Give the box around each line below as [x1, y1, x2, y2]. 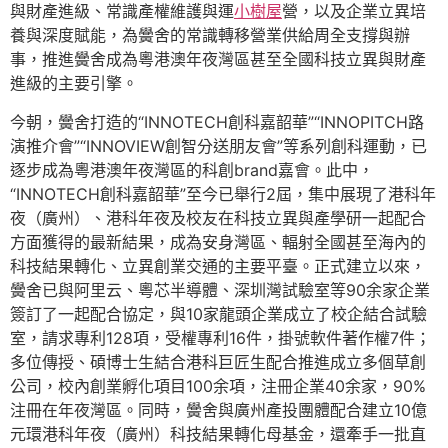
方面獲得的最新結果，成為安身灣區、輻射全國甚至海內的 [10, 231, 426, 252]
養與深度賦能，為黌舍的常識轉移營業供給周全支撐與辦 [10, 25, 410, 46]
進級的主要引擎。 [10, 73, 138, 94]
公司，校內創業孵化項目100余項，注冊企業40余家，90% [10, 375, 426, 396]
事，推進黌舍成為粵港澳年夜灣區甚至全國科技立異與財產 [10, 49, 426, 70]
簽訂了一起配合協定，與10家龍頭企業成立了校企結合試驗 [10, 303, 427, 324]
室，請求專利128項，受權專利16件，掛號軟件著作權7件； [10, 327, 431, 348]
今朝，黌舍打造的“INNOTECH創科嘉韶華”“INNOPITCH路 [10, 111, 424, 132]
